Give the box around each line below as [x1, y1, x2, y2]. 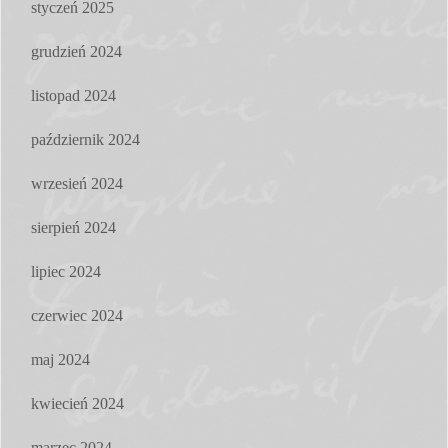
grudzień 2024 [31, 42, 122, 60]
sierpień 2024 [31, 218, 116, 236]
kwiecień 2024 [31, 394, 124, 412]
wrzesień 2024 [31, 174, 123, 192]
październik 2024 [31, 130, 140, 148]
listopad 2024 [31, 86, 116, 104]
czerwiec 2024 [31, 306, 123, 324]
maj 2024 [31, 350, 90, 368]
